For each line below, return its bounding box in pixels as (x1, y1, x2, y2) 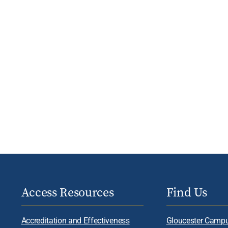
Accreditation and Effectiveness (21, 215, 130, 226)
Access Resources (21, 184, 114, 201)
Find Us (166, 184, 207, 201)
